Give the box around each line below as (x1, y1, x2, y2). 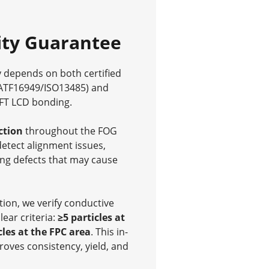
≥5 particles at (57, 211, 125, 225)
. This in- (90, 225, 128, 239)
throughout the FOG (22, 124, 117, 138)
